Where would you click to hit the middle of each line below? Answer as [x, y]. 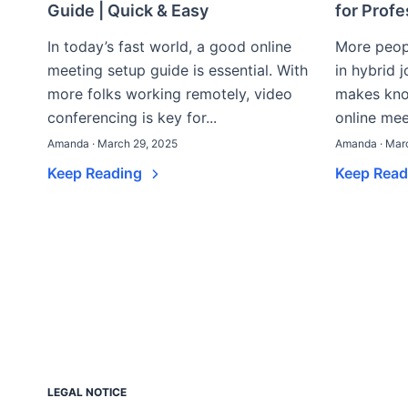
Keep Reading [97, 173]
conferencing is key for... [132, 117]
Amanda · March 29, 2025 [112, 143]
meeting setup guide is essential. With [178, 70]
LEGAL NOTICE [87, 392]
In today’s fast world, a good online [169, 46]
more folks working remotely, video [170, 94]
